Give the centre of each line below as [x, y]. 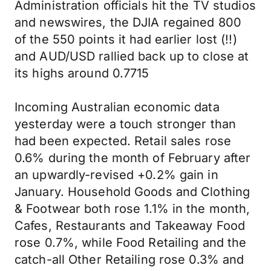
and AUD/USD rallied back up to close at [132, 56]
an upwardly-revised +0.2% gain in [116, 175]
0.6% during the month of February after [133, 158]
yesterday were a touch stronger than [126, 124]
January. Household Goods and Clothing [132, 192]
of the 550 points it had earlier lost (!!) [126, 39]
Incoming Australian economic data [117, 107]
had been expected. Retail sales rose [123, 141]
